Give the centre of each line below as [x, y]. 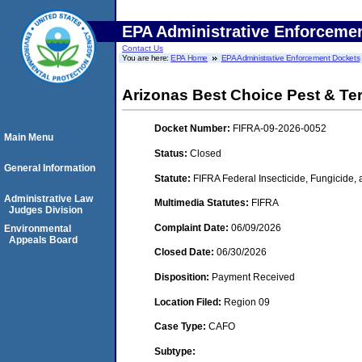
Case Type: [181, 327]
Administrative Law [48, 199]
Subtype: [175, 351]
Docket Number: [194, 129]
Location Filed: [189, 302]
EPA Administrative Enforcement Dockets [290, 58]
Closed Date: [185, 253]
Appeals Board [43, 240]
